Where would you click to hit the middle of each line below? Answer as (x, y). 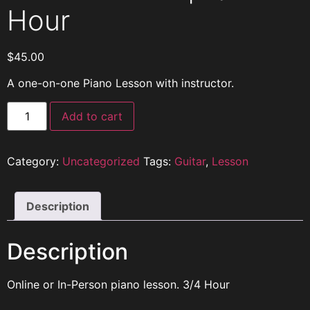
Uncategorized (101, 161)
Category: (35, 161)
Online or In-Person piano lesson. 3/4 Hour (118, 284)
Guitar (190, 161)
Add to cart (92, 116)
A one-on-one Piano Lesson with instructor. (120, 83)
